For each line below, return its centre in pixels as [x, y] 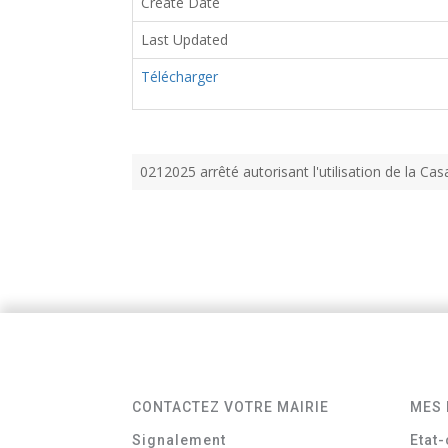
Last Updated [184, 39]
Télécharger [179, 76]
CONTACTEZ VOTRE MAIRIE [230, 407]
